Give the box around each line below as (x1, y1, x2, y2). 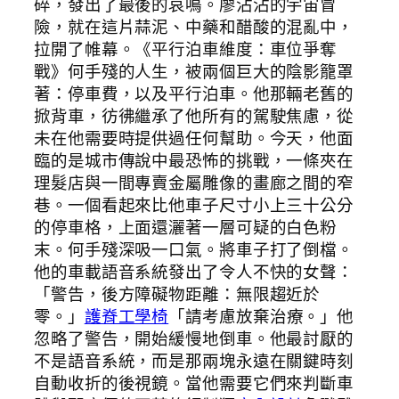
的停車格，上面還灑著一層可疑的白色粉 (34, 216, 338, 240)
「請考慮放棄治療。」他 (168, 305, 354, 329)
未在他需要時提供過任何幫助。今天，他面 (34, 126, 354, 151)
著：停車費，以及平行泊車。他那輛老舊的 (34, 82, 354, 106)
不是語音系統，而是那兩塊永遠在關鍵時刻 (34, 349, 354, 373)
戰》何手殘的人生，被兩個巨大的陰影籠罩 (34, 60, 354, 84)
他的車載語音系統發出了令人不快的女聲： (34, 260, 354, 284)
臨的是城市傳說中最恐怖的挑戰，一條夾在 (34, 149, 354, 173)
